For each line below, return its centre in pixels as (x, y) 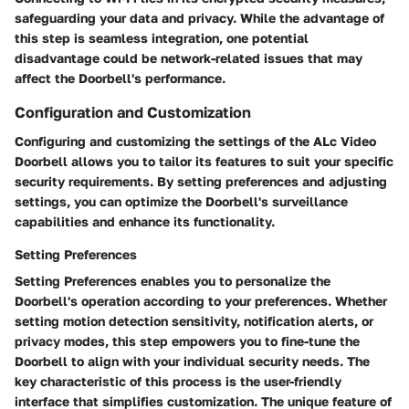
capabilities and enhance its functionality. (145, 221)
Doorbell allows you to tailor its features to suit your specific (204, 161)
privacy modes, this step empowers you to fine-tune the (187, 341)
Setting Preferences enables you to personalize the (173, 280)
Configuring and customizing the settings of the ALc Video (195, 141)
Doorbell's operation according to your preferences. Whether (201, 300)
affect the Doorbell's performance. (120, 78)
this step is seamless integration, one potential (162, 37)
